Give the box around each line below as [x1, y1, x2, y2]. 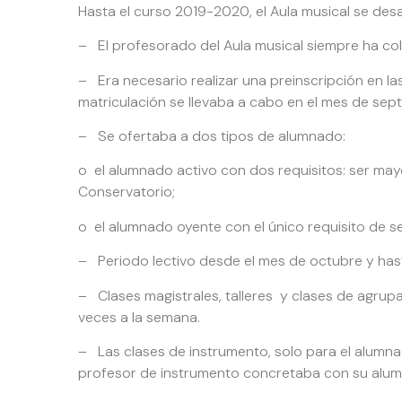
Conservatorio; [78, 182, 175, 202]
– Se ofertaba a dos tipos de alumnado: [78, 126, 345, 145]
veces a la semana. [78, 307, 200, 327]
